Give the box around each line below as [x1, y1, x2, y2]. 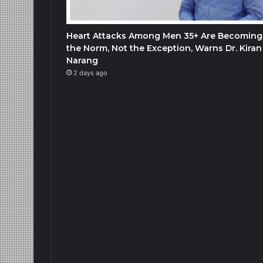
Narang [66, 55, 98, 66]
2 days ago [73, 68, 107, 77]
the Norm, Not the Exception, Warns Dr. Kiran [66, 42, 262, 53]
